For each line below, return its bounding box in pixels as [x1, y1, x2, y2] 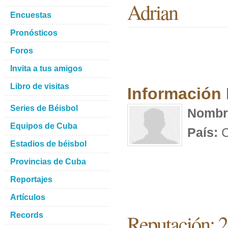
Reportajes [10, 175, 52, 184]
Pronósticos [10, 28, 58, 37]
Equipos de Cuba [10, 122, 77, 130]
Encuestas [10, 11, 51, 19]
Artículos [10, 193, 45, 202]
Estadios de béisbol [10, 139, 87, 148]
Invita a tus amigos [10, 64, 82, 73]
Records [10, 211, 43, 219]
